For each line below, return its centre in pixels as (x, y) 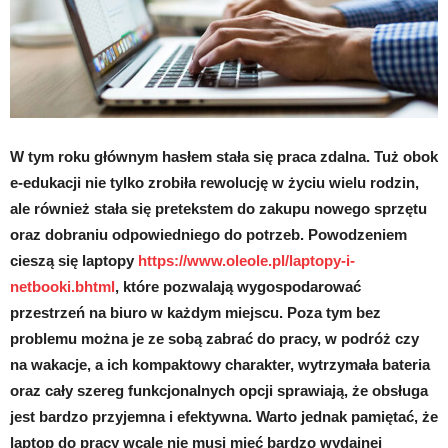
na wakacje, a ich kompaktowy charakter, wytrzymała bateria (220, 365)
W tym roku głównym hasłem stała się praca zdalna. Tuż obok (224, 157)
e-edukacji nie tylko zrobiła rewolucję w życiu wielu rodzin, (214, 183)
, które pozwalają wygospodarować (238, 287)
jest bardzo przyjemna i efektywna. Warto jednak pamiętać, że (224, 417)
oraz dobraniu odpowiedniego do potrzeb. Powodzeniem (208, 235)
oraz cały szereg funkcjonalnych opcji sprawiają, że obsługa (219, 391)
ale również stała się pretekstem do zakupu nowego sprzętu (218, 209)
